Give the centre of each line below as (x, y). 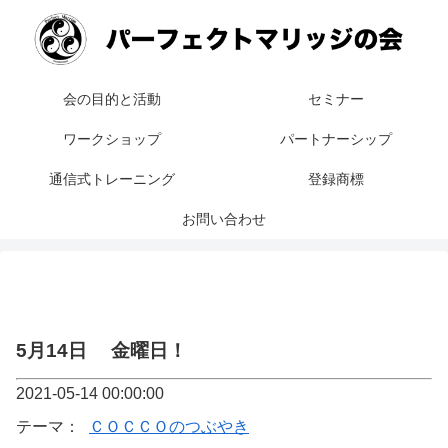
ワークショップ (112, 139)
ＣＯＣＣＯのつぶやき (169, 427)
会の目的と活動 (112, 99)
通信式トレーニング (112, 179)
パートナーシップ (336, 139)
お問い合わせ (224, 219)
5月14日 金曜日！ (101, 351)
